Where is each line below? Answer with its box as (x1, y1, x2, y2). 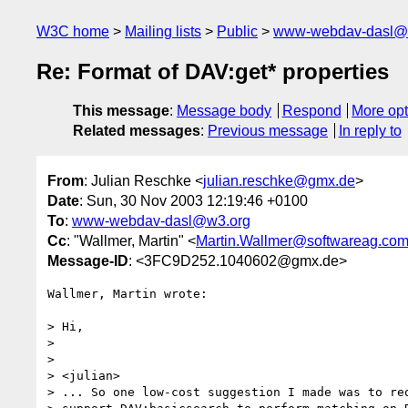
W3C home (36, 24, 109, 39)
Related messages (73, 123, 200, 139)
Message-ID (47, 252, 128, 269)
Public (217, 24, 258, 39)
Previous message (208, 123, 328, 139)
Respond (281, 103, 342, 119)
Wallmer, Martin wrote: (47, 286, 208, 301)
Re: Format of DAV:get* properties (36, 59, 389, 85)
